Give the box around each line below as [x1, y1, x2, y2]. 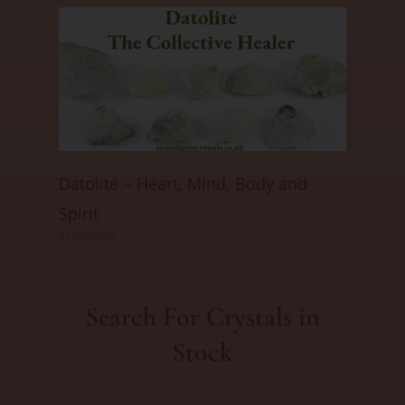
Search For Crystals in [85, 300, 320, 334]
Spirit [59, 202, 99, 225]
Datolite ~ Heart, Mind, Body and [59, 173, 307, 195]
